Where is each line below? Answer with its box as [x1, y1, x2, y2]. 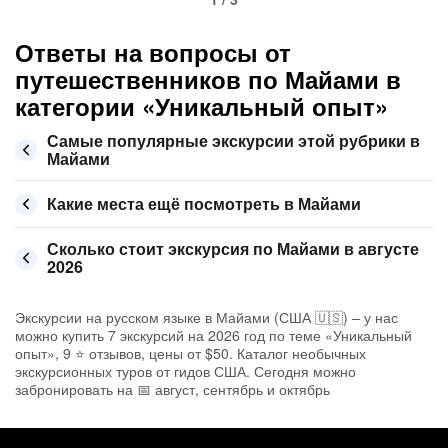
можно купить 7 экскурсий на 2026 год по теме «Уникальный [15, 325, 412, 345]
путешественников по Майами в [15, 62, 401, 96]
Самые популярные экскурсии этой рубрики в [47, 129, 420, 152]
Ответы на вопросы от [15, 35, 291, 69]
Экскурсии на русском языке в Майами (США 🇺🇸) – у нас [15, 307, 398, 327]
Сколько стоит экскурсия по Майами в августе [47, 237, 419, 260]
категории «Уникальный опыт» [15, 89, 388, 123]
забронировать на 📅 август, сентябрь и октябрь [15, 379, 330, 399]
